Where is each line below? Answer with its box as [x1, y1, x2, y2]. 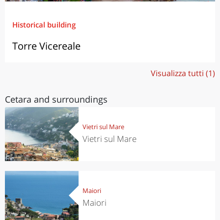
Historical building [12, 19, 76, 29]
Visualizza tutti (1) [151, 67, 215, 79]
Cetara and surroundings [5, 93, 108, 105]
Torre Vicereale [12, 39, 81, 53]
